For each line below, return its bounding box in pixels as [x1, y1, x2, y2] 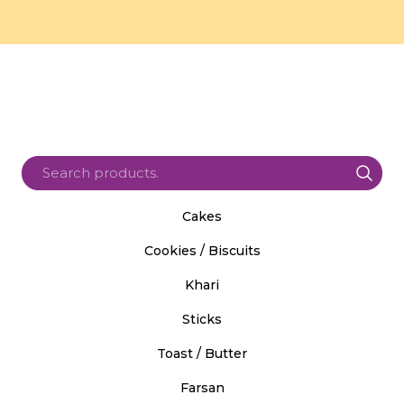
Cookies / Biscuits [143, 242, 261, 259]
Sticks [182, 310, 222, 327]
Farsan [179, 379, 225, 396]
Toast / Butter [157, 344, 247, 362]
